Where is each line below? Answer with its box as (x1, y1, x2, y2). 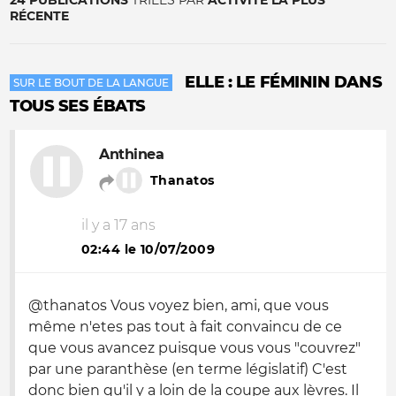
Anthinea (99, 146, 164, 163)
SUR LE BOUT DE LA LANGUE (13, 76, 169, 89)
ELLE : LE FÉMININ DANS (185, 72, 383, 92)
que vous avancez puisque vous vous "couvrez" (28, 339, 361, 356)
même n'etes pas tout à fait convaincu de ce (28, 318, 342, 335)
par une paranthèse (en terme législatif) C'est (28, 361, 347, 377)
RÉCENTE (10, 8, 69, 24)
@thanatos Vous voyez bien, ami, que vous (28, 297, 329, 314)
